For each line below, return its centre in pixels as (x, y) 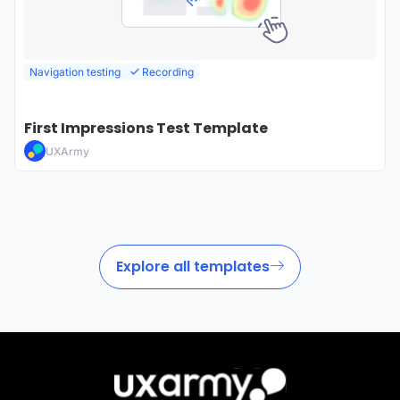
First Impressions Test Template (146, 128)
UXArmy (67, 151)
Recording (168, 71)
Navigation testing (75, 71)
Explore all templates (193, 267)
